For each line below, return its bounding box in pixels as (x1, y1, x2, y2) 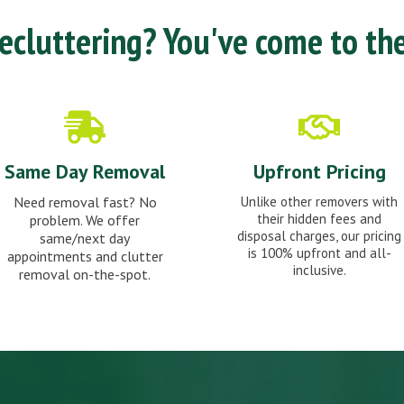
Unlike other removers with (241, 193, 398, 211)
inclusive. (292, 262, 346, 280)
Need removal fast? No (13, 193, 157, 212)
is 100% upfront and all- (247, 244, 391, 262)
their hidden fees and (257, 210, 381, 228)
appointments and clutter (6, 247, 163, 266)
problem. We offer (30, 211, 140, 230)
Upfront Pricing (252, 159, 386, 185)
